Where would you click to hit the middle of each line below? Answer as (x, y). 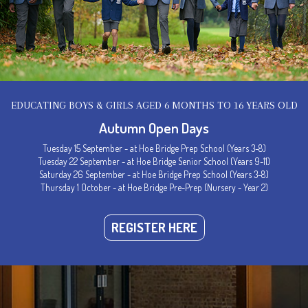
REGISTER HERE (154, 227)
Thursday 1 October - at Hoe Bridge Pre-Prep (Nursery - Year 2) (154, 187)
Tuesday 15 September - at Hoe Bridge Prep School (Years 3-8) (154, 148)
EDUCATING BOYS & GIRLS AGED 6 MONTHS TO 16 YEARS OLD (154, 105)
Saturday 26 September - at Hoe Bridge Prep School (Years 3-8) (154, 174)
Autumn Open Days (154, 128)
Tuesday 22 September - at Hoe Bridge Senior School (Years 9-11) (154, 161)
